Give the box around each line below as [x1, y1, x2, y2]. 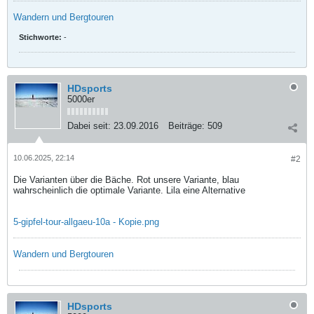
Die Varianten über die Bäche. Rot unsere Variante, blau [13, 175, 239, 185]
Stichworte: [19, 33, 62, 41]
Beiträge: [168, 121, 205, 131]
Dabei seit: [67, 121, 111, 131]
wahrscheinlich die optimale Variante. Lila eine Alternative [13, 185, 245, 196]
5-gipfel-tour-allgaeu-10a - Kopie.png [13, 217, 159, 227]
